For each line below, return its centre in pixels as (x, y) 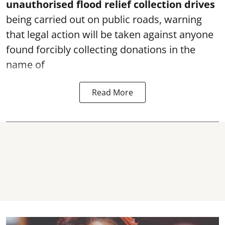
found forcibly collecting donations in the (101, 50)
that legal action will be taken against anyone (110, 35)
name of (25, 65)
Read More (113, 93)
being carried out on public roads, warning (104, 20)
